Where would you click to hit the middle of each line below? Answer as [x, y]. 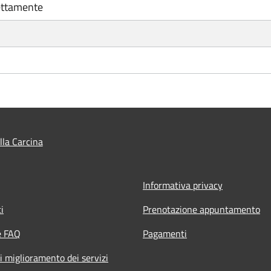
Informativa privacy [183, 185]
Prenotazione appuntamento [201, 209]
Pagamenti [165, 233]
